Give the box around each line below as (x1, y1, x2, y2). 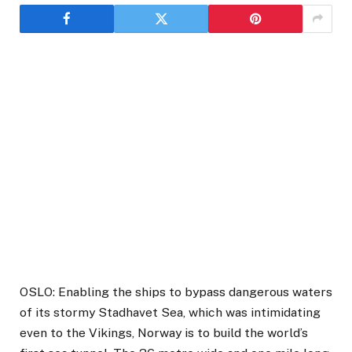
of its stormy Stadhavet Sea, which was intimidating (20, 305, 321, 321)
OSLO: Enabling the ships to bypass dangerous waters (20, 284, 332, 300)
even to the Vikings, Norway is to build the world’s (20, 325, 308, 341)
